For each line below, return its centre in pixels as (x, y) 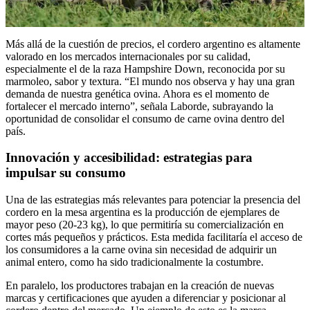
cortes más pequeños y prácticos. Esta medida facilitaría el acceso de (154, 237)
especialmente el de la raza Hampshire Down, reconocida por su (145, 69)
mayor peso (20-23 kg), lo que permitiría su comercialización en (145, 225)
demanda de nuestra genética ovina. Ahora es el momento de (137, 93)
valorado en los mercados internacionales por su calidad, (128, 56)
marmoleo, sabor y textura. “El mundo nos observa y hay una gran (150, 81)
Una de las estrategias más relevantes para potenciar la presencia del (153, 200)
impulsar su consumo (66, 173)
